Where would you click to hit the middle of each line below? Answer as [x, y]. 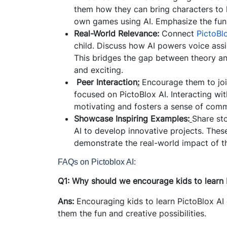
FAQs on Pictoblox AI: [97, 162]
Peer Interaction [106, 82]
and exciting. [99, 70]
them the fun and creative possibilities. [132, 213]
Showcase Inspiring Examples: [132, 118]
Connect [179, 33]
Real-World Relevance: [118, 33]
